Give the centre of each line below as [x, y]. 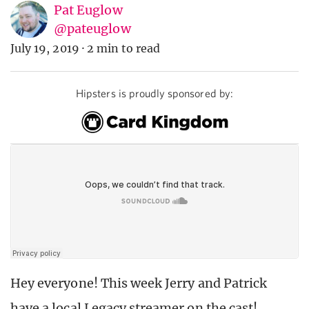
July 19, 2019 [45, 49]
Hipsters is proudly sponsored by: [154, 93]
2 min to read [123, 49]
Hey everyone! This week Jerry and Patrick [139, 283]
